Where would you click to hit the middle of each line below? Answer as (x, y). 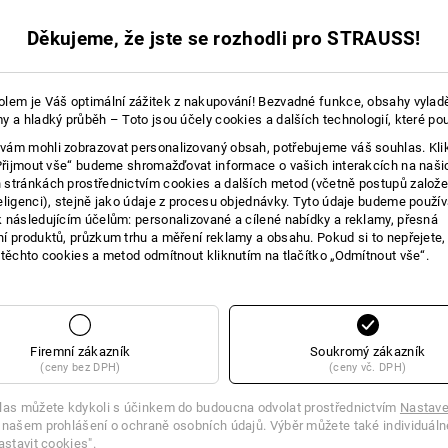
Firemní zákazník (80, 351)
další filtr (400, 54)
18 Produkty (258, 54)
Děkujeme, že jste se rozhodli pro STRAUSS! (224, 38)
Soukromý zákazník (368, 351)
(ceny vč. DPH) (368, 367)
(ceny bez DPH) (80, 367)
